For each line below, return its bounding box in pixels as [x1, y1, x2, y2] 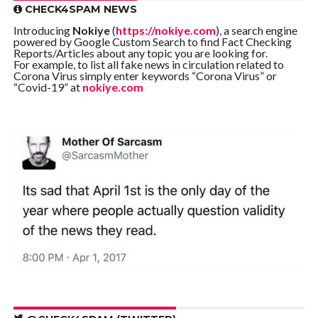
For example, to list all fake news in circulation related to [13, 57, 284, 71]
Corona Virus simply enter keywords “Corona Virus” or [13, 69, 277, 82]
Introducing [13, 23, 72, 37]
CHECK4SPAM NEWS [21, 3, 137, 16]
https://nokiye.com [115, 23, 216, 37]
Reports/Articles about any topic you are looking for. [13, 46, 268, 60]
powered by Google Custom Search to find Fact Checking [13, 35, 292, 48]
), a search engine [215, 23, 297, 37]
